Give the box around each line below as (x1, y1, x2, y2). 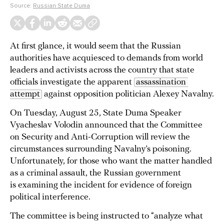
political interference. (10, 192, 90, 202)
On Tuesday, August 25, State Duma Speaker (10, 108, 181, 118)
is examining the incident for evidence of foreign (10, 180, 192, 190)
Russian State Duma (33, 2, 90, 9)
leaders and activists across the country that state (10, 65, 194, 75)
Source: (10, 2, 33, 9)
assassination (136, 77, 186, 87)
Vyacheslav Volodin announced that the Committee (10, 120, 202, 130)
